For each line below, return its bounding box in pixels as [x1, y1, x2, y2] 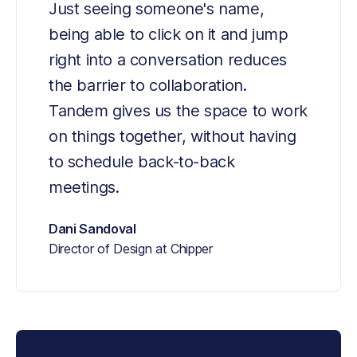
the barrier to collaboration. [49, 76, 247, 96]
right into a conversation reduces [49, 50, 287, 70]
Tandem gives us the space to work [49, 101, 308, 121]
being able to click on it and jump [49, 25, 288, 45]
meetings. [49, 178, 120, 198]
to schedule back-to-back [49, 152, 235, 172]
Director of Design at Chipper [49, 241, 213, 257]
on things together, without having [49, 127, 296, 147]
